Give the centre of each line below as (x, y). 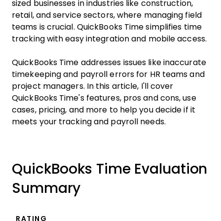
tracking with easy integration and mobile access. (109, 39)
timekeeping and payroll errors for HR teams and (108, 74)
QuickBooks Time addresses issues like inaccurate (109, 62)
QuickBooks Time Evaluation (110, 169)
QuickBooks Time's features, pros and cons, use (104, 98)
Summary (46, 188)
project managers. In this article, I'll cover (93, 86)
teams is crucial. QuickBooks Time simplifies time (107, 27)
